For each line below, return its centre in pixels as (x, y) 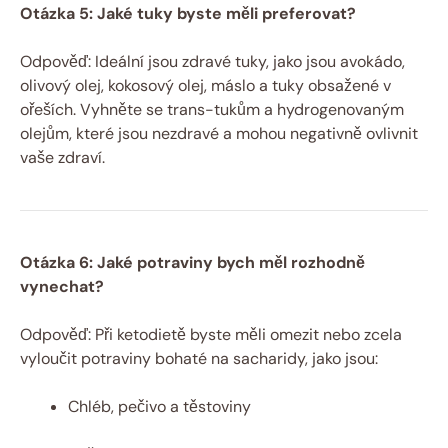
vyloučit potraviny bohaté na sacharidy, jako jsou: (199, 358)
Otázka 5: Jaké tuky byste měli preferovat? (188, 13)
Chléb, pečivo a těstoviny (159, 406)
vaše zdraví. (62, 157)
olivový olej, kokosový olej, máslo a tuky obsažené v (205, 85)
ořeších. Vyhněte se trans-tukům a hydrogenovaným (212, 109)
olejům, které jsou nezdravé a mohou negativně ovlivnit (219, 133)
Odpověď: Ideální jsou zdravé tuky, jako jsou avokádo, (212, 61)
